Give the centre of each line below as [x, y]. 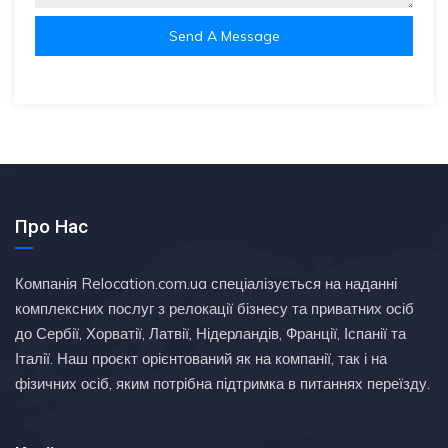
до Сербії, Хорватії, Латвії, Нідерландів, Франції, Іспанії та [210, 333]
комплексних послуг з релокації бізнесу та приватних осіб [214, 308]
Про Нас [51, 226]
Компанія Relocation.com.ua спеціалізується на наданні [206, 283]
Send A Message [224, 36]
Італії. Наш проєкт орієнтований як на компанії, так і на [201, 358]
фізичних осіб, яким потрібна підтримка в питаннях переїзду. [222, 383]
